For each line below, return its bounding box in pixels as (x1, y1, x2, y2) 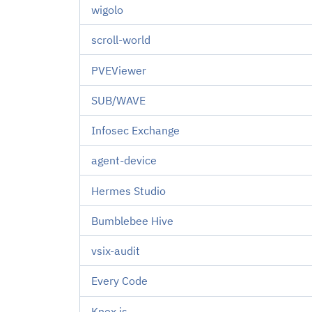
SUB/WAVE (91, 93, 146, 107)
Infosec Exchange (91, 123, 180, 138)
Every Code (91, 274, 148, 288)
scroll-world (91, 33, 150, 47)
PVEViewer (91, 63, 146, 77)
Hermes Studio (91, 183, 166, 198)
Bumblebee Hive (91, 213, 173, 228)
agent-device (91, 153, 157, 168)
